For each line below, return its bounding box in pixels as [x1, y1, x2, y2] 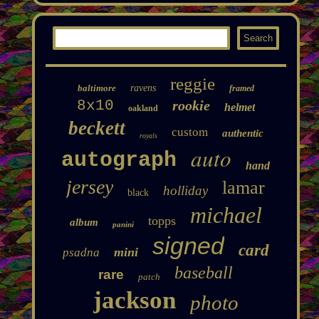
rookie [172, 97, 210, 113]
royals [139, 131, 157, 140]
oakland [127, 103, 158, 113]
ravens [130, 82, 156, 93]
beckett [68, 117, 125, 139]
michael [189, 202, 262, 228]
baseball [174, 263, 234, 282]
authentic [221, 127, 263, 139]
